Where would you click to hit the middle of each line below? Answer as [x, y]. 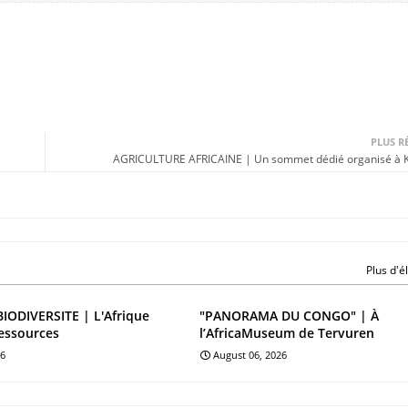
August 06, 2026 [250, 354]
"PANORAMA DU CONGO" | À [290, 315]
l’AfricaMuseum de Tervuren [287, 332]
